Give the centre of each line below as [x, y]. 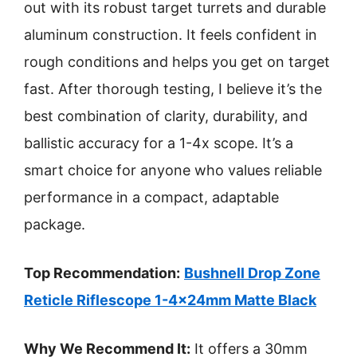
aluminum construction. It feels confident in [171, 35]
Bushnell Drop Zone [252, 273]
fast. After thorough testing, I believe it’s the [173, 89]
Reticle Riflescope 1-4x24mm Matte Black [170, 300]
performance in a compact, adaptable [151, 197]
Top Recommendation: [102, 273]
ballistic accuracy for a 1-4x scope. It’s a [159, 143]
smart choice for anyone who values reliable [173, 170]
